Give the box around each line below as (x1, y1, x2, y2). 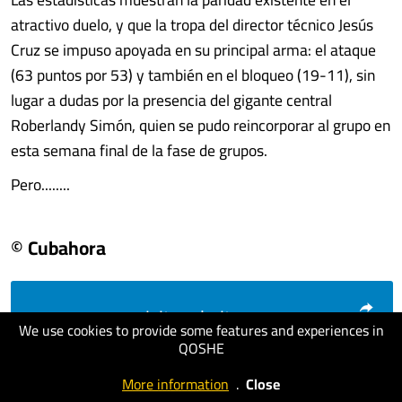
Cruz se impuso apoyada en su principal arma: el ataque (11, 35, 376, 65)
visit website (135, 299, 241, 336)
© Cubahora (11, 230, 106, 266)
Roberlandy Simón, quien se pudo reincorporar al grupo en (11, 110, 390, 140)
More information (122, 371, 229, 398)
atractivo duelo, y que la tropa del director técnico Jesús (11, 10, 373, 39)
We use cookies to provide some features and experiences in (18, 317, 384, 344)
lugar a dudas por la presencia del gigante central (11, 85, 332, 115)
